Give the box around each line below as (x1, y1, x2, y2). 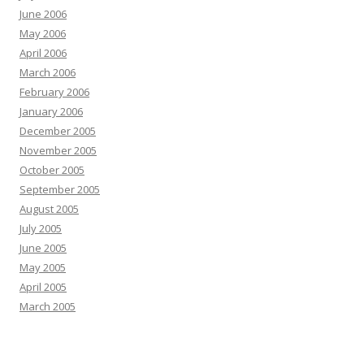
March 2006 (19, 64, 76, 80)
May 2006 (19, 25, 66, 41)
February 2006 (19, 84, 89, 99)
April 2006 (19, 45, 67, 60)
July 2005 (19, 220, 62, 236)
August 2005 (19, 201, 79, 216)
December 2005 (19, 123, 96, 138)
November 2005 (19, 142, 97, 158)
